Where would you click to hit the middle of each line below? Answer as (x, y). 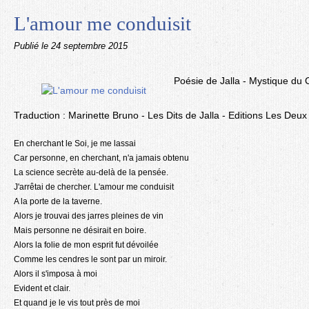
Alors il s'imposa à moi (56, 274)
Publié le (32, 46)
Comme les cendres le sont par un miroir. (90, 259)
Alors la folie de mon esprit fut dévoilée (86, 245)
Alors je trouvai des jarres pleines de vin (89, 216)
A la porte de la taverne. (58, 201)
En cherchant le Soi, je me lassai (75, 143)
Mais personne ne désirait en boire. (80, 230)
